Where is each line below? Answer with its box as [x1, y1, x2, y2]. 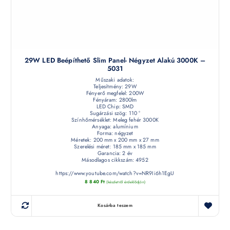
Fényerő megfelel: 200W [86, 89, 144, 97]
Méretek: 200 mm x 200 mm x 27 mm [71, 136, 159, 144]
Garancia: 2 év [98, 149, 132, 157]
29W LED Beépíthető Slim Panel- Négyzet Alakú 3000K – [24, 55, 206, 65]
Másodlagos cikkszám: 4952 [82, 156, 148, 164]
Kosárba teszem [98, 202, 132, 209]
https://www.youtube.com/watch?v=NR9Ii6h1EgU [55, 169, 175, 177]
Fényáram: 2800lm [93, 95, 137, 104]
